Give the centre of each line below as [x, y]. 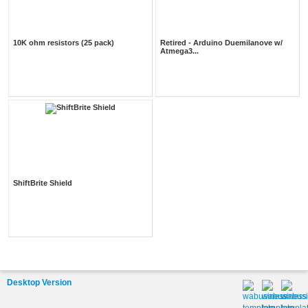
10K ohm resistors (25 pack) [64, 42]
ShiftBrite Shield [43, 183]
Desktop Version [39, 282]
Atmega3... [179, 51]
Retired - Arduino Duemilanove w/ [221, 42]
